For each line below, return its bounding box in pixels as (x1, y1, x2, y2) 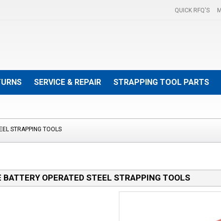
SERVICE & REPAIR (34, 77, 101, 87)
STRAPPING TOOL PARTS (113, 77, 209, 87)
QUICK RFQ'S (175, 7, 210, 14)
